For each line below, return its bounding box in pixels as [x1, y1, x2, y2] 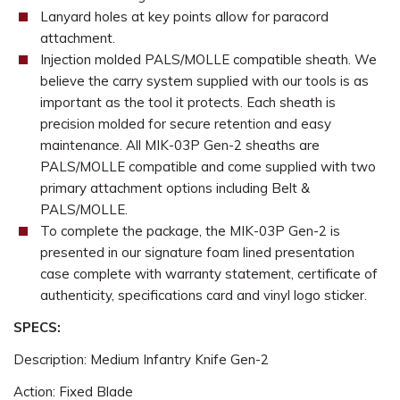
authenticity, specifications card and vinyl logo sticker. [39, 287, 371, 304]
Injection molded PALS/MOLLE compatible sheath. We [39, 51, 377, 68]
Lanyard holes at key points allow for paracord [39, 8, 329, 25]
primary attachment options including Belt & [39, 179, 310, 196]
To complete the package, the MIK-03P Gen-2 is [39, 222, 340, 239]
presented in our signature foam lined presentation [39, 244, 354, 261]
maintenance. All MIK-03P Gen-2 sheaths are [39, 137, 320, 154]
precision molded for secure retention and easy [39, 115, 331, 132]
